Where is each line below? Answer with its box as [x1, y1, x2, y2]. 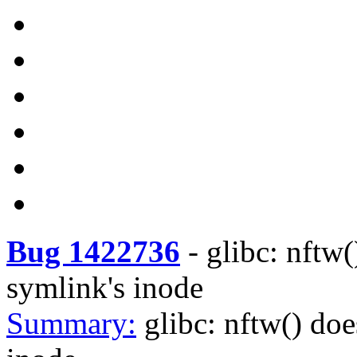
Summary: [6, 306, 136, 340]
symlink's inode [6, 270, 203, 304]
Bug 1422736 [6, 234, 180, 269]
